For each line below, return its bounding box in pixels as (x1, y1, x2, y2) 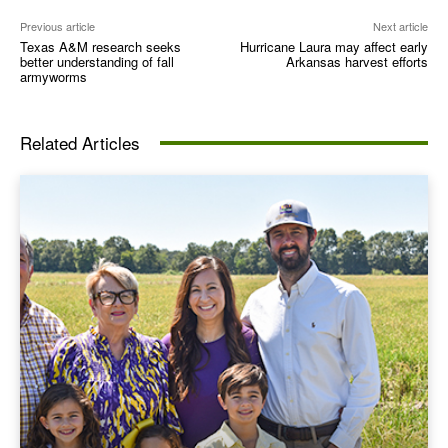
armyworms (20, 67, 87, 87)
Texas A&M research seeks (20, 37, 181, 57)
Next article (372, 18, 428, 35)
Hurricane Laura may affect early (239, 37, 428, 57)
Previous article (20, 18, 95, 35)
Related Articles (20, 130, 140, 156)
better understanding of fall (20, 52, 174, 72)
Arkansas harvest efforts (285, 52, 428, 72)
